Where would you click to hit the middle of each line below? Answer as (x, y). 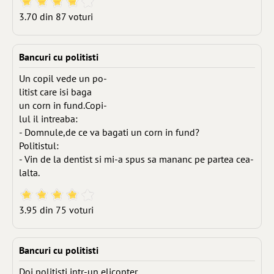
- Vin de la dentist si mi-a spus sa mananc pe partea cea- (136, 159)
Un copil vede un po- (63, 78)
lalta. (29, 172)
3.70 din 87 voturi (56, 17)
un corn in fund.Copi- (63, 105)
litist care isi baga (55, 92)
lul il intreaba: (48, 119)
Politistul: (39, 146)
